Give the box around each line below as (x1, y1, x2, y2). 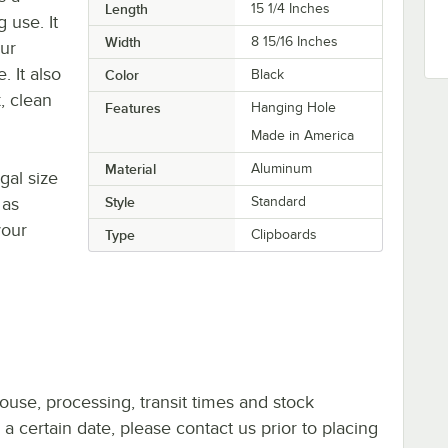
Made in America (251, 127, 355, 143)
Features (104, 99, 161, 116)
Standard (251, 193, 307, 209)
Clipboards (251, 226, 318, 242)
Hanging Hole (251, 99, 337, 115)
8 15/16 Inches (251, 33, 339, 49)
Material (104, 160, 156, 177)
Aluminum (251, 160, 313, 176)
